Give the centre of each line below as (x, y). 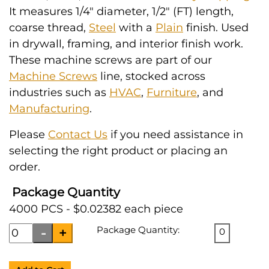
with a (136, 28)
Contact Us (78, 134)
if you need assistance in (175, 134)
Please (29, 134)
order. (25, 167)
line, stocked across (151, 76)
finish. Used (216, 28)
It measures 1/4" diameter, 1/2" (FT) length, (121, 11)
